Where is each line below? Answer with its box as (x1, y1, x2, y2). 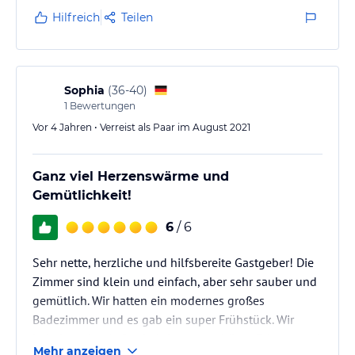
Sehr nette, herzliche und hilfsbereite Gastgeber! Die (32, 254, 314, 270)
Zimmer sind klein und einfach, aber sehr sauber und (32, 273, 317, 289)
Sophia (64, 82, 105, 97)
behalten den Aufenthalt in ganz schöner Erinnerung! (32, 330, 320, 346)
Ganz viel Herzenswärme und (32, 168, 229, 184)
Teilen (121, 10, 153, 25)
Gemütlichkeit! (32, 187, 132, 203)
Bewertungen (67, 99, 136, 112)
